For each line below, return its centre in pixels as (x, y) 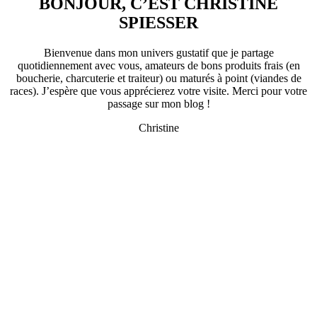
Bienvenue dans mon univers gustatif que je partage (158, 52)
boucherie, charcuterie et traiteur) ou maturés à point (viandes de (158, 78)
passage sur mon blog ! (158, 103)
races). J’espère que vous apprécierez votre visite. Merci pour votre (158, 91)
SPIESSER (158, 23)
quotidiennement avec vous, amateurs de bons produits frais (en (158, 65)
